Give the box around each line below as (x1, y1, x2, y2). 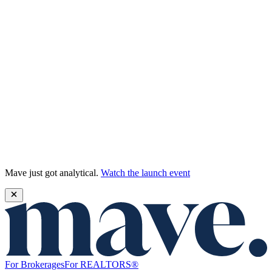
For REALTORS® (64, 259, 138, 270)
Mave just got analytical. (5, 168, 98, 178)
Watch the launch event (101, 168, 190, 178)
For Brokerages (5, 259, 64, 270)
